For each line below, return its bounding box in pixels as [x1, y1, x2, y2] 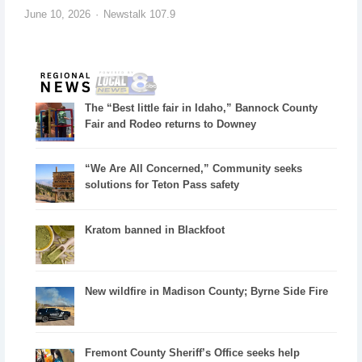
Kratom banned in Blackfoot [85, 224, 225, 237]
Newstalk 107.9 [103, 8, 175, 21]
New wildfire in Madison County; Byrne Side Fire [85, 285, 329, 298]
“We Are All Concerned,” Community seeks [85, 162, 303, 175]
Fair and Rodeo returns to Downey [85, 117, 257, 130]
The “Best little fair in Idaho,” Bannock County [85, 101, 318, 114]
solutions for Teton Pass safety [85, 179, 240, 192]
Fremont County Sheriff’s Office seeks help [85, 346, 301, 359]
